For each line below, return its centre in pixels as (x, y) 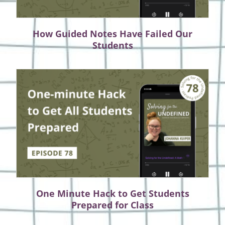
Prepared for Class (113, 205)
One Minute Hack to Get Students (113, 193)
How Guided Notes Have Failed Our (113, 33)
